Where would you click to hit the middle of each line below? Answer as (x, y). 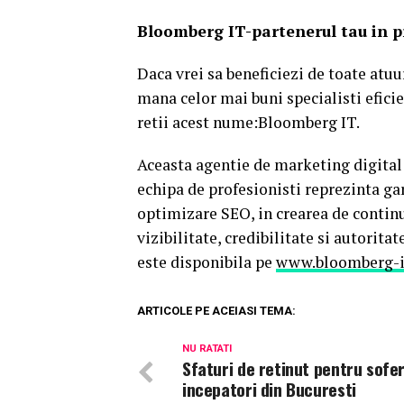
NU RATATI (207, 349)
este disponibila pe (207, 262)
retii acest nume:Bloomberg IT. (248, 123)
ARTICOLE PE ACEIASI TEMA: (216, 311)
